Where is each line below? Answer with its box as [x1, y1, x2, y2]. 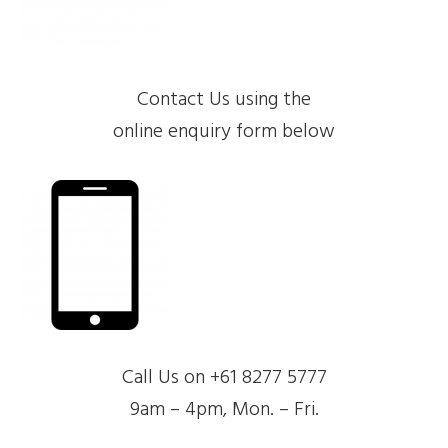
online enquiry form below [113, 115, 335, 148]
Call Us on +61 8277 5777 [121, 361, 327, 394]
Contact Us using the [137, 83, 311, 116]
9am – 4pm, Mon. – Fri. [129, 393, 319, 426]
